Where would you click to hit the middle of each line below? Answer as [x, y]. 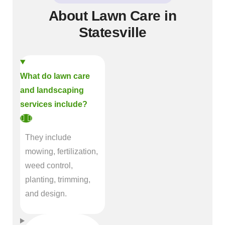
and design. [46, 194]
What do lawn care [55, 76]
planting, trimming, [58, 180]
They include [48, 137]
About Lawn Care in [113, 16]
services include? [54, 104]
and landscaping [52, 90]
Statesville [113, 32]
